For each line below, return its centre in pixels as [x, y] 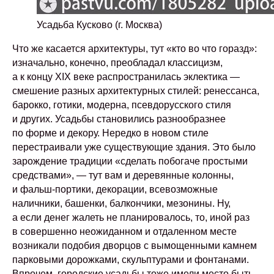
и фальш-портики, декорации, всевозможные [115, 189]
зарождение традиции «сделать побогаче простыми [130, 161]
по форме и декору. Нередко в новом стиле [110, 133]
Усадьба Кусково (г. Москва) [99, 25]
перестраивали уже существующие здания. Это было [134, 147]
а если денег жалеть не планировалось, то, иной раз [131, 217]
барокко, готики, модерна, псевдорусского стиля [122, 105]
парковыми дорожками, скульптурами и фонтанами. [131, 260]
